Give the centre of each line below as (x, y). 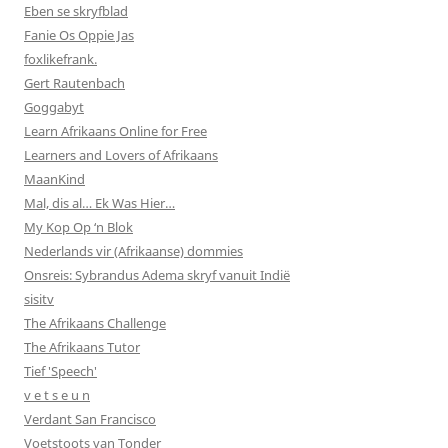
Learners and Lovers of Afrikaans (121, 154)
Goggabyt (54, 106)
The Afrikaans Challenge (95, 322)
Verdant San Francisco (90, 418)
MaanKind (54, 178)
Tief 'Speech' (60, 370)
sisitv (39, 298)
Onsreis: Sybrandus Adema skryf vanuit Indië (157, 274)
